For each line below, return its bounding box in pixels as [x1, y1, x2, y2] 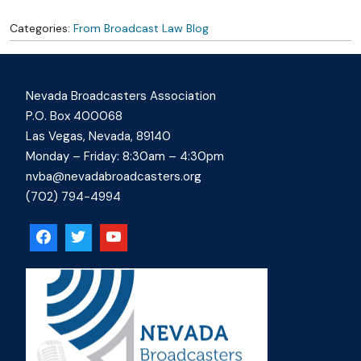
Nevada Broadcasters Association [26, 88, 216, 104]
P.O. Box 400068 [26, 108, 122, 124]
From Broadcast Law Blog [73, 21, 209, 35]
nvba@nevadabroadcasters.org [26, 168, 201, 185]
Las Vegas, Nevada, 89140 [26, 128, 171, 144]
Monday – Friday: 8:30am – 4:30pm [26, 148, 224, 164]
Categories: [10, 21, 73, 35]
